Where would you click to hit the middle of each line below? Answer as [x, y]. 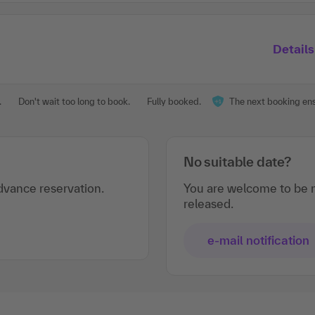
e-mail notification [258, 240]
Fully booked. [174, 101]
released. [208, 203]
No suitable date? [237, 161]
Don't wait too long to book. [74, 101]
